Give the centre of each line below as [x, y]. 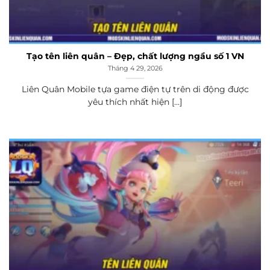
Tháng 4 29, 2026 [135, 68]
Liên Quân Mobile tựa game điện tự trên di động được [135, 89]
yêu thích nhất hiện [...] [135, 102]
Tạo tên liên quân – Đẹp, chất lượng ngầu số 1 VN [135, 56]
